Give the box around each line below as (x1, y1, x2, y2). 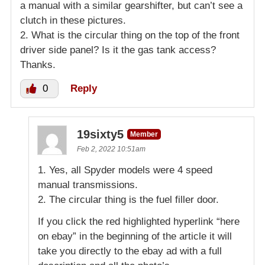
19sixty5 (77, 127, 124, 141)
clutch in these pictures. (20, 14, 126, 26)
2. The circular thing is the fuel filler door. (38, 193, 219, 205)
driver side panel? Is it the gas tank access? (20, 44, 216, 56)
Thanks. (20, 59, 56, 70)
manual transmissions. (38, 179, 138, 190)
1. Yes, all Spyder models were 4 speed (38, 164, 212, 176)
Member (130, 130, 158, 138)
